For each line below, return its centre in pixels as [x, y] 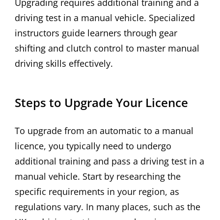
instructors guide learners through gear [96, 33]
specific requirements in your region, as [97, 191]
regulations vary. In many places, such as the [108, 206]
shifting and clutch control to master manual [107, 48]
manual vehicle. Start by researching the [98, 176]
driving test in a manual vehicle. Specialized [105, 18]
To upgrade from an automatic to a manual [104, 130]
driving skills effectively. [64, 64]
